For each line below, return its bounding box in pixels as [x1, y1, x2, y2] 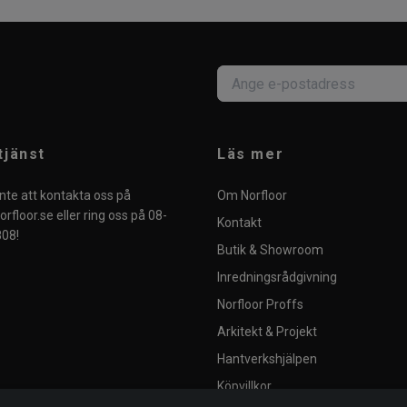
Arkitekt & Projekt [217, 324, 317, 340]
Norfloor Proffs [217, 297, 303, 313]
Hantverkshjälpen [217, 352, 317, 367]
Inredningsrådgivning [217, 270, 337, 285]
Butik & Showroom [217, 243, 323, 258]
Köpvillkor [217, 379, 272, 394]
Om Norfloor [217, 188, 287, 203]
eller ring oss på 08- [54, 208, 167, 223]
